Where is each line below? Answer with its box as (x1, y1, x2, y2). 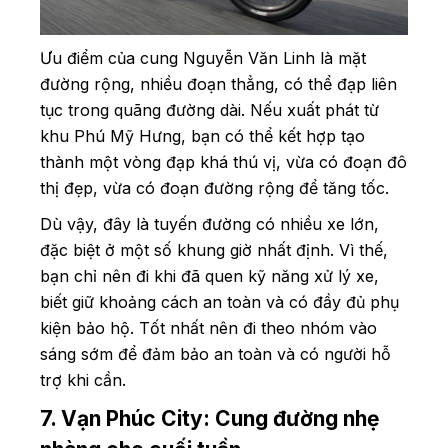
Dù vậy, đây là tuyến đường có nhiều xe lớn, (40, 213, 379, 234)
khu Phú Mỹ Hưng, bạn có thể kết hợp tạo (40, 125, 365, 146)
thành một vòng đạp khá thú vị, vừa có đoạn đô (40, 151, 407, 172)
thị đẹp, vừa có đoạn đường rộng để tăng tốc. (40, 177, 394, 198)
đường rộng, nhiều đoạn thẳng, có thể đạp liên (40, 73, 397, 94)
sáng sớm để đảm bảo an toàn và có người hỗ (40, 343, 391, 364)
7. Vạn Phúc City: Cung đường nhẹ (40, 405, 380, 431)
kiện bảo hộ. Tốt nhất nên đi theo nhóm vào (40, 317, 377, 338)
